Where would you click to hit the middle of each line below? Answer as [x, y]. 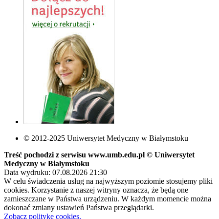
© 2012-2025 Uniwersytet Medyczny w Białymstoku [106, 138]
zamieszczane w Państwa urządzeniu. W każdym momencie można [108, 198]
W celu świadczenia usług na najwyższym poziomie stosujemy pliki [108, 181]
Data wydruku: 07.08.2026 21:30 [55, 172]
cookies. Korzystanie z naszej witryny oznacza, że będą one [96, 190]
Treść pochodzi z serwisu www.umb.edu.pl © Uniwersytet [99, 154]
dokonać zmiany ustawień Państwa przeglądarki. [79, 207]
